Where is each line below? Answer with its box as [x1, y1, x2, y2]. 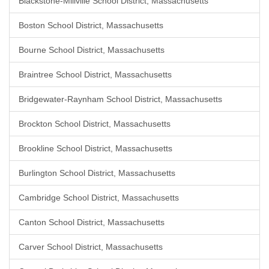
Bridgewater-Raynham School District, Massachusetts [19, 94, 222, 104]
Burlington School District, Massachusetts [19, 168, 175, 178]
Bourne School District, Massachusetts [19, 45, 165, 55]
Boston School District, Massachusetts [19, 20, 163, 30]
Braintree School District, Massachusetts [19, 70, 172, 79]
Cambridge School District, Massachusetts [19, 193, 179, 202]
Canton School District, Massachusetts [19, 217, 165, 227]
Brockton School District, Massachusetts [19, 119, 171, 128]
